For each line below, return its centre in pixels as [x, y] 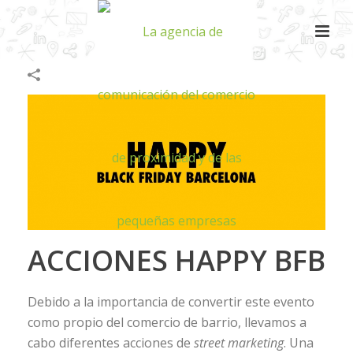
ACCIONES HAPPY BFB [176, 260]
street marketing [239, 342]
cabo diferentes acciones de [111, 342]
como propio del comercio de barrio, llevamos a [167, 322]
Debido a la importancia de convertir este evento [171, 301]
